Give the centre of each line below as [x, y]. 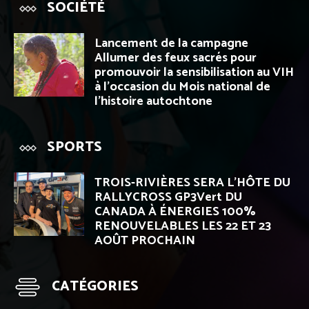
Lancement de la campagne [171, 44]
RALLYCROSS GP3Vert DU [168, 198]
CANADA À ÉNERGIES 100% [175, 212]
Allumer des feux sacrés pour [176, 58]
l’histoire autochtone [153, 102]
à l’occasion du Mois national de [182, 87]
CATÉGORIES [95, 287]
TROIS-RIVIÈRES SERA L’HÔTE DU [192, 183]
